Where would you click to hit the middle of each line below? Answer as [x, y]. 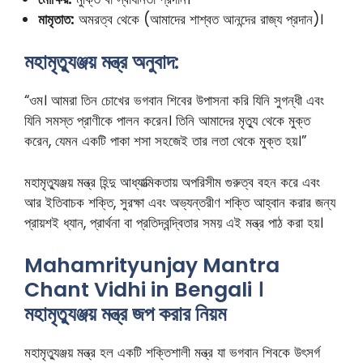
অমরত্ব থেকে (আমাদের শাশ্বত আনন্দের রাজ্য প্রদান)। [199, 19]
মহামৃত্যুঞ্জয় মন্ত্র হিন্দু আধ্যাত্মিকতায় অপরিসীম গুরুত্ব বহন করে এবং [172, 182]
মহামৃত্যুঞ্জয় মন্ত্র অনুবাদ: [102, 62]
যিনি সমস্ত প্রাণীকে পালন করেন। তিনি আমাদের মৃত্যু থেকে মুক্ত [167, 121]
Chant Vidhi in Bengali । [144, 290]
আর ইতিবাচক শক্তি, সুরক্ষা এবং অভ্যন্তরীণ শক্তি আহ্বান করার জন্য [180, 202]
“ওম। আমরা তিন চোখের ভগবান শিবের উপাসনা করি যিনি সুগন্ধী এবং [174, 101]
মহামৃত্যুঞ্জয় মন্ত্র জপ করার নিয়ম [125, 314]
